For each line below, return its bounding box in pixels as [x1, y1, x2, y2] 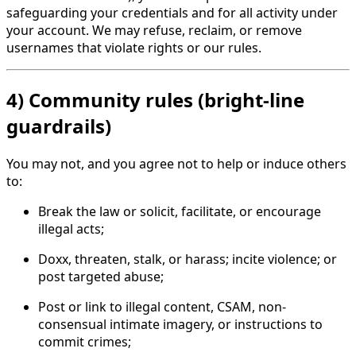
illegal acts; [38, 220, 104, 238]
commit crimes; [38, 333, 131, 351]
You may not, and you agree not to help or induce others [6, 155, 346, 173]
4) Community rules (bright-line [6, 87, 304, 114]
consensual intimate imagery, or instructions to [38, 315, 323, 334]
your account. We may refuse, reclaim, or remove [6, 21, 302, 40]
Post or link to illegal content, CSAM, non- [38, 298, 286, 316]
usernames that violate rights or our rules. [6, 39, 261, 57]
